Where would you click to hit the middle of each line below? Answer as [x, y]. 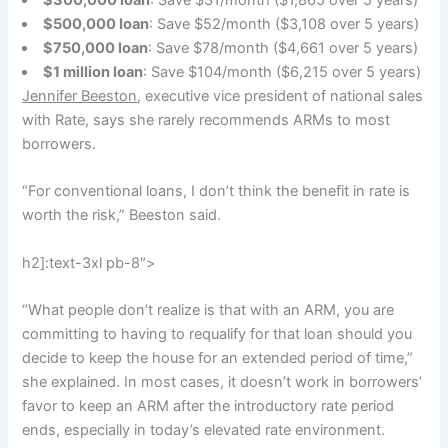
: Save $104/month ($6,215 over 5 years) [282, 72]
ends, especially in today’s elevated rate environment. [204, 430]
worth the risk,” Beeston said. [122, 215]
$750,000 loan [96, 48]
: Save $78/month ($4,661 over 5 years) [283, 48]
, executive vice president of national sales [280, 96]
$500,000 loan [96, 24]
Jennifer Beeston [80, 96]
